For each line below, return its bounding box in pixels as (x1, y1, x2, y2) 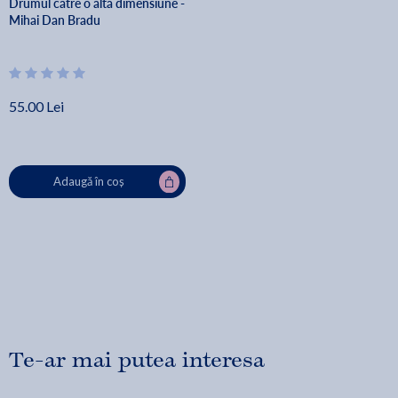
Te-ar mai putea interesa (9, 346, 265, 374)
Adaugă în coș (52, 174, 124, 188)
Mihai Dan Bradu (9, 12, 100, 28)
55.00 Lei (9, 98, 64, 115)
